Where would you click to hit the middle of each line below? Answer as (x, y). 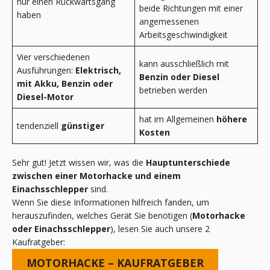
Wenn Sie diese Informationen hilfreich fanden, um (111, 202)
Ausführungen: (46, 70)
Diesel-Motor (45, 96)
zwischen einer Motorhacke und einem (96, 175)
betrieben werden (173, 90)
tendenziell (39, 125)
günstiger (83, 125)
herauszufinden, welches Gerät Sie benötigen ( (102, 215)
